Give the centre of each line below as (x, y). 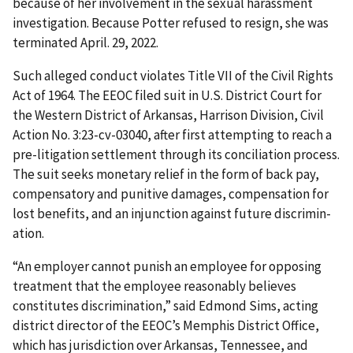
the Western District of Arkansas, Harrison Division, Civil (168, 115)
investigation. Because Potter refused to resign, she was (171, 23)
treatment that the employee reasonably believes (154, 286)
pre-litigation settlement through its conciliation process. (176, 155)
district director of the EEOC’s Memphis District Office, (166, 326)
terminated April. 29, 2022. (87, 43)
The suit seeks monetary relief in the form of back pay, (166, 175)
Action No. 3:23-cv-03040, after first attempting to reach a (172, 135)
